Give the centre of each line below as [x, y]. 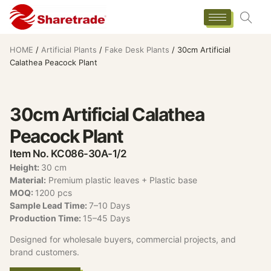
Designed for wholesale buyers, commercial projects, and [123, 240]
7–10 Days [109, 205]
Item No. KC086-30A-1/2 [68, 153]
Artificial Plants [69, 50]
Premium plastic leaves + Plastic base [122, 180]
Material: [28, 180]
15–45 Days [106, 218]
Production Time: [46, 218]
